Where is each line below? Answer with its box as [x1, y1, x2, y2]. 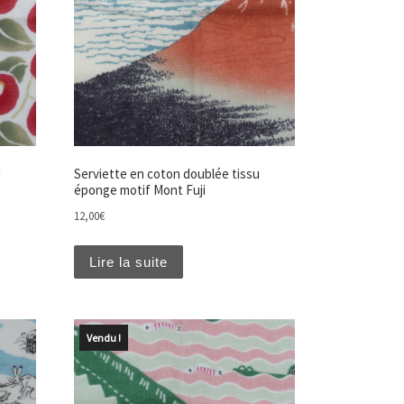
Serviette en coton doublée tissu [73, 165, 260, 183]
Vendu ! [86, 330, 121, 344]
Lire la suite [88, 253, 168, 270]
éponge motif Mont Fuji [73, 181, 206, 199]
